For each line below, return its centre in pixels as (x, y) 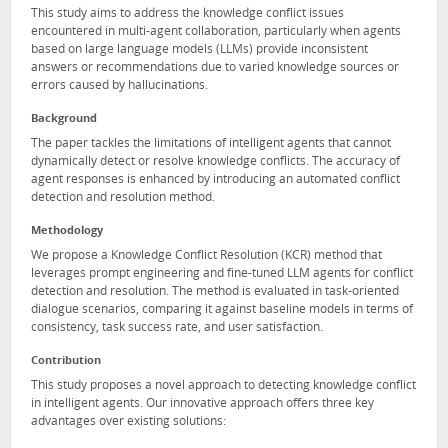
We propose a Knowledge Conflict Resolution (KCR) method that (206, 255)
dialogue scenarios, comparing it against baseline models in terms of (222, 309)
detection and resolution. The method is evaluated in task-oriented (215, 291)
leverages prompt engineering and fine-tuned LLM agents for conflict (222, 273)
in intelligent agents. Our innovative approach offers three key (202, 403)
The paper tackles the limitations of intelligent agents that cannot (211, 144)
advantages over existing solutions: (128, 421)
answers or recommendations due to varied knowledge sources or (215, 68)
